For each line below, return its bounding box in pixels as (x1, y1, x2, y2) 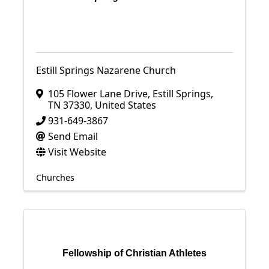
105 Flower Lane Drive (48, 87, 148, 100)
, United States (90, 98, 156, 112)
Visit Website (48, 145, 106, 159)
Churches (36, 172, 74, 183)
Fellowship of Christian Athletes (62, 248, 207, 258)
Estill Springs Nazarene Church (36, 64, 176, 77)
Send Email (48, 130, 98, 143)
